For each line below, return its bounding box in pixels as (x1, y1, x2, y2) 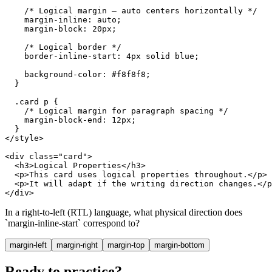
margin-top (107, 240, 144, 250)
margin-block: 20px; (5, 24, 117, 34)
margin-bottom (154, 240, 205, 250)
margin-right (56, 240, 98, 250)
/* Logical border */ (5, 42, 121, 52)
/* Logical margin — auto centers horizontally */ (5, 6, 257, 16)
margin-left (10, 240, 47, 250)
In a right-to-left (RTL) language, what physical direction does (5, 207, 242, 218)
